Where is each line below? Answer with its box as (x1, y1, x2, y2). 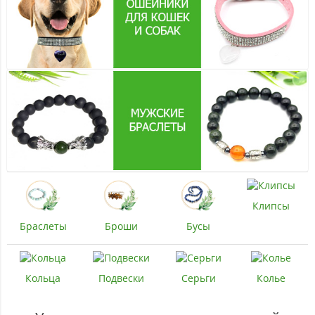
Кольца (25, 271, 60, 285)
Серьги (181, 271, 216, 285)
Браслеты (19, 219, 67, 233)
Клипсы (252, 199, 290, 213)
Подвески (98, 271, 144, 285)
